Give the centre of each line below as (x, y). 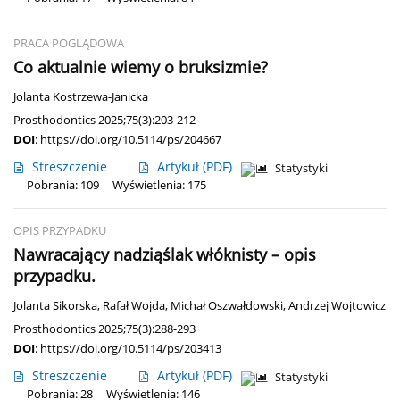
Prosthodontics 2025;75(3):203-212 (104, 120)
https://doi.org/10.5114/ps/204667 (131, 140)
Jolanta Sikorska (55, 306)
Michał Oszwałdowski (227, 306)
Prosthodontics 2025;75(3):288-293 (104, 329)
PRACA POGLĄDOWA (69, 44)
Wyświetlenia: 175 (159, 186)
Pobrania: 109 (63, 186)
